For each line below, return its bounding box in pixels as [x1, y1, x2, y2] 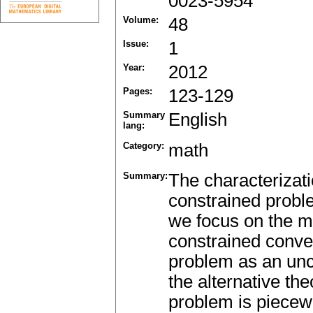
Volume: [123, 15, 159, 26]
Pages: [123, 86, 152, 97]
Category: [123, 140, 164, 152]
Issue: [123, 38, 149, 50]
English [168, 110, 227, 130]
